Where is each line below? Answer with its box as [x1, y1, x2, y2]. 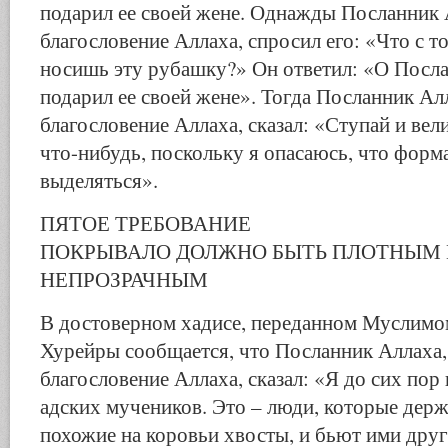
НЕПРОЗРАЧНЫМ [40, 265, 208, 293]
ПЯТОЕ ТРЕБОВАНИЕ [40, 209, 251, 237]
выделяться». [40, 166, 158, 194]
